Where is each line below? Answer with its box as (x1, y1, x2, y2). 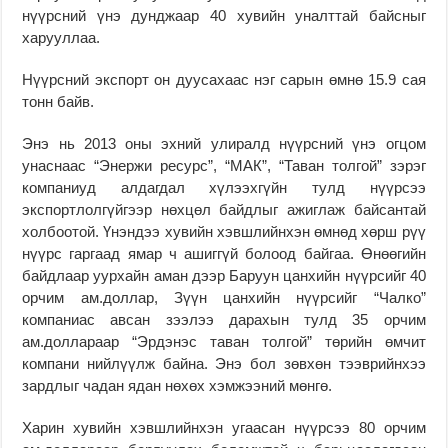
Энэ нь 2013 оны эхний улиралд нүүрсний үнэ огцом (22, 134, 426, 152)
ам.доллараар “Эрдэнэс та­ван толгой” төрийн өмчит (22, 332, 426, 350)
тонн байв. (22, 92, 95, 110)
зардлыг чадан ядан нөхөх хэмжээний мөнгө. (22, 376, 333, 394)
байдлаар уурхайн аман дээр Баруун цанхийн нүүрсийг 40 (22, 266, 426, 284)
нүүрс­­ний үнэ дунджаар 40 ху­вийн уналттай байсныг (22, 6, 426, 24)
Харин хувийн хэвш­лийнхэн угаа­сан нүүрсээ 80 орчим (22, 418, 426, 436)
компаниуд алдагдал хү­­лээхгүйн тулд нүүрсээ (22, 178, 426, 196)
